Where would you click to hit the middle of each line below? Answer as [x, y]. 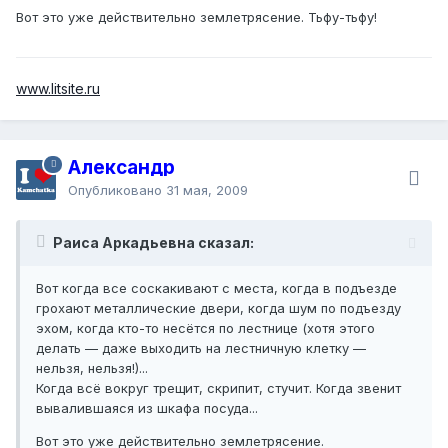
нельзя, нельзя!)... [92, 367]
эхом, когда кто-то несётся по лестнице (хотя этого [205, 327]
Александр [121, 167]
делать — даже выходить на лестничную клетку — [201, 347]
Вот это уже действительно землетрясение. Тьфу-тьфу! [196, 16]
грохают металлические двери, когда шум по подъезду [218, 307]
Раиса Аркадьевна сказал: [153, 242]
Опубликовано [117, 189]
